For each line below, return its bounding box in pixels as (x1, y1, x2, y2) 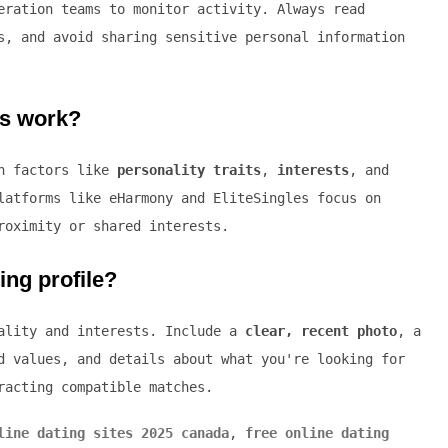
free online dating (245, 425, 389, 442)
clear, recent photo (245, 323, 397, 340)
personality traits (117, 162, 261, 179)
